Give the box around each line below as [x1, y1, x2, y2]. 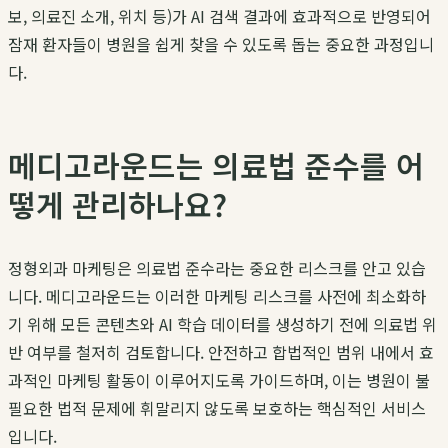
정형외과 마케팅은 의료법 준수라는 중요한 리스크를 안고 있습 [8, 256, 426, 281]
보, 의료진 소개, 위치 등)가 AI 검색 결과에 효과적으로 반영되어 [8, 4, 431, 29]
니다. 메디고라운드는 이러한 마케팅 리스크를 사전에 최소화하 [8, 284, 426, 309]
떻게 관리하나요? [8, 182, 227, 227]
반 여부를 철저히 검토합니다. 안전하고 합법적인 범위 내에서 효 [8, 340, 434, 365]
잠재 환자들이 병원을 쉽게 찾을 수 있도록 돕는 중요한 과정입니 [8, 32, 434, 57]
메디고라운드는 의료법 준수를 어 [8, 143, 424, 188]
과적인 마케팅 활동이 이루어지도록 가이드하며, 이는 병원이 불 [8, 368, 430, 393]
